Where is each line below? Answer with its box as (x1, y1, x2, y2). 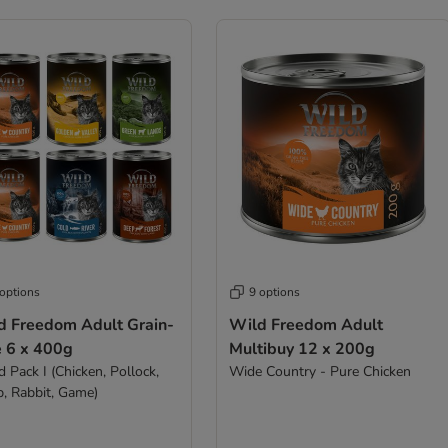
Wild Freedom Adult (228, 314, 383, 336)
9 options (248, 284, 300, 300)
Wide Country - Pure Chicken (228, 362, 411, 381)
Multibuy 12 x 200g (228, 338, 375, 360)
